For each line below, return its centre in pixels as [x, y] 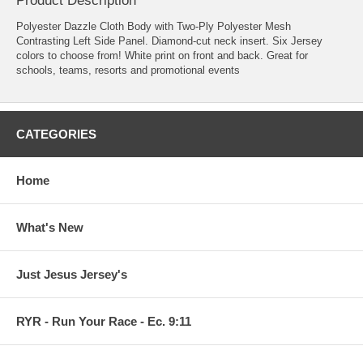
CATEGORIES [56, 134]
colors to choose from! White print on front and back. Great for [162, 55]
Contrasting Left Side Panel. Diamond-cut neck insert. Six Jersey [169, 41]
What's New [50, 227]
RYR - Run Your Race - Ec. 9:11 [104, 321]
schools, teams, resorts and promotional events [128, 70]
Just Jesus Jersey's [72, 274]
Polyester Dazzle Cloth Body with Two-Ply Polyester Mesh [154, 26]
